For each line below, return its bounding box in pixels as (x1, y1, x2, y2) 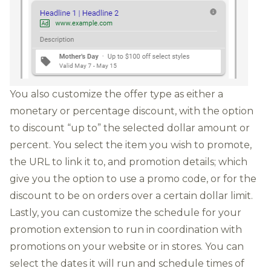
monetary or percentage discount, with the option (10, 105, 253, 117)
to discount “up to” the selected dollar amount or (10, 122, 250, 134)
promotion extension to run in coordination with (10, 223, 242, 235)
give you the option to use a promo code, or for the (10, 172, 256, 184)
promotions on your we (10, 240, 123, 252)
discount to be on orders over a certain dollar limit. (10, 189, 253, 201)
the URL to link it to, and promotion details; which (10, 155, 247, 168)
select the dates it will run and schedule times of (10, 257, 244, 269)
